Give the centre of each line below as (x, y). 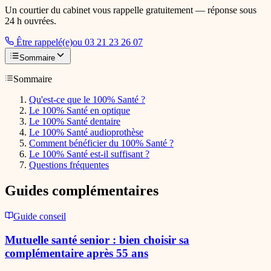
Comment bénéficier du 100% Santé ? (101, 143)
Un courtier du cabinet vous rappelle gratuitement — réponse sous (131, 10)
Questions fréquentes (69, 165)
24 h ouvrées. (31, 21)
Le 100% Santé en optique (80, 111)
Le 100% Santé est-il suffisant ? (89, 154)
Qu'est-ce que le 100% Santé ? (87, 100)
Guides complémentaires (82, 190)
